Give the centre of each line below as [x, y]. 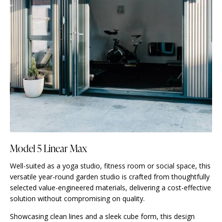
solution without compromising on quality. [77, 199]
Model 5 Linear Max [49, 148]
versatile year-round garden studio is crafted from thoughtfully [110, 177]
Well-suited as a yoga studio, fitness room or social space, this [110, 166]
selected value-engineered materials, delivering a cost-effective [111, 188]
